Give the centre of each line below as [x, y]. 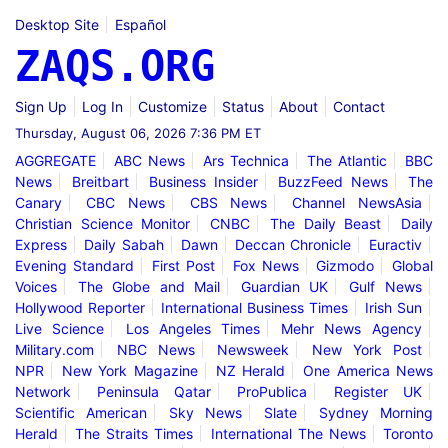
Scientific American [81, 412]
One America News [368, 370]
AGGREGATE [55, 160]
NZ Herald [250, 370]
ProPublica [272, 391]
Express [41, 244]
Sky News [205, 412]
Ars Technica [246, 160]
